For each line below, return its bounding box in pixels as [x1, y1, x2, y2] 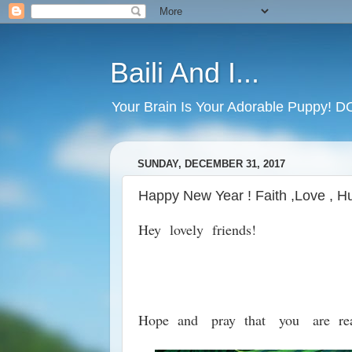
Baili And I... [109, 57, 259, 89]
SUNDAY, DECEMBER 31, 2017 [137, 158, 285, 170]
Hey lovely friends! [137, 220, 256, 239]
